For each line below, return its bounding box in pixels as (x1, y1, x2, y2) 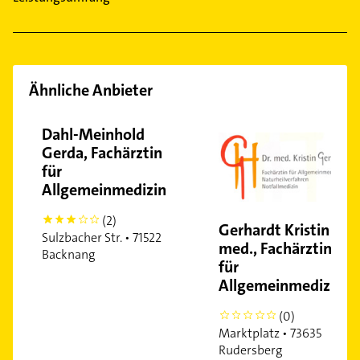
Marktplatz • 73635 (219, 325, 321, 342)
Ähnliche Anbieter (29, 80, 153, 101)
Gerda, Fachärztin (42, 142, 162, 164)
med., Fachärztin (219, 238, 332, 260)
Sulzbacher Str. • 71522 (42, 229, 162, 247)
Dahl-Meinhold (42, 124, 145, 145)
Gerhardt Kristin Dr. (219, 219, 352, 241)
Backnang (42, 246, 95, 264)
